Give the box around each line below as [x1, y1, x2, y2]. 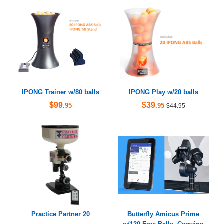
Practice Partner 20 [31, 210, 90, 218]
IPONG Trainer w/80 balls [21, 88, 99, 96]
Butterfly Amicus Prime [127, 210, 199, 218]
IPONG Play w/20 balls [128, 88, 198, 96]
